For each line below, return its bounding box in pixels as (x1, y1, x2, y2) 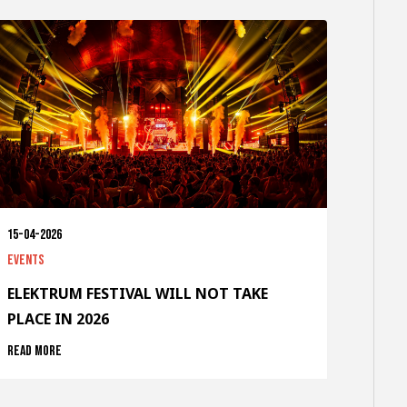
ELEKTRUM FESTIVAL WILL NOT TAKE (6, 283, 268, 304)
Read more (6, 342, 62, 361)
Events (6, 252, 45, 270)
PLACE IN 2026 (6, 309, 109, 330)
